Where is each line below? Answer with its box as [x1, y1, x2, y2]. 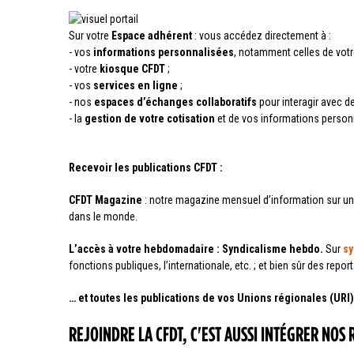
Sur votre [69, 29, 111, 43]
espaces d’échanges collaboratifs [94, 96, 257, 109]
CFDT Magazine [69, 194, 142, 207]
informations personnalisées [93, 46, 234, 59]
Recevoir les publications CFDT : [69, 161, 223, 175]
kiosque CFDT [100, 62, 165, 76]
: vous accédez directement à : [192, 29, 331, 43]
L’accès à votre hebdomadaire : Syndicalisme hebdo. [69, 243, 323, 256]
